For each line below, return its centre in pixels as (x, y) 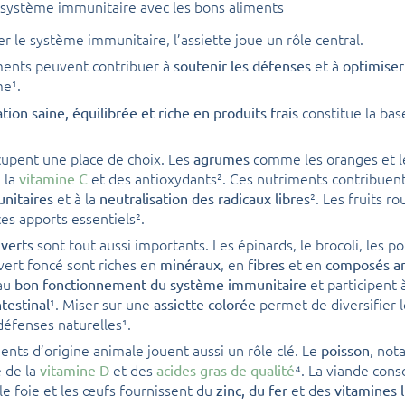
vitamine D (75, 369)
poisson (345, 349)
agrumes (221, 158)
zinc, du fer (252, 389)
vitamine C (53, 178)
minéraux (190, 264)
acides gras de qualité (226, 369)
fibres (266, 264)
